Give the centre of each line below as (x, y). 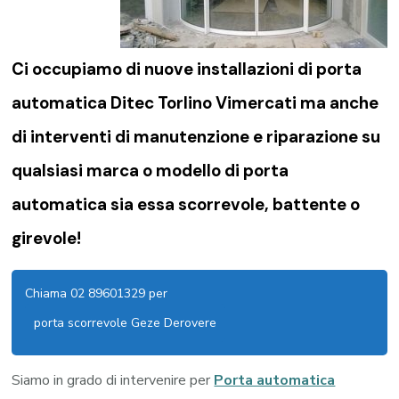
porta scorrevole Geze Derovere (126, 323)
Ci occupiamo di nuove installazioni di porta (187, 69)
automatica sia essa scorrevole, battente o (186, 204)
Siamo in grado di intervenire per (113, 381)
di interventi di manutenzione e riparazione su (196, 136)
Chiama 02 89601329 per (97, 294)
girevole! (47, 238)
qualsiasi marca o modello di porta (151, 170)
